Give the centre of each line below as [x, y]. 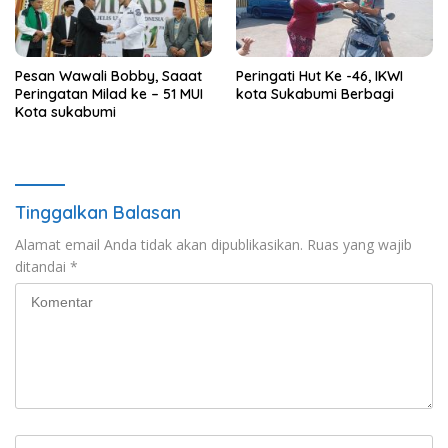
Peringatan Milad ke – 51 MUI [109, 94]
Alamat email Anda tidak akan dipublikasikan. [159, 245]
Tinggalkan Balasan [98, 213]
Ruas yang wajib [359, 245]
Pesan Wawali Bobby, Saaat [108, 76]
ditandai [42, 267]
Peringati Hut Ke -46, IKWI [319, 76]
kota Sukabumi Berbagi [315, 94]
